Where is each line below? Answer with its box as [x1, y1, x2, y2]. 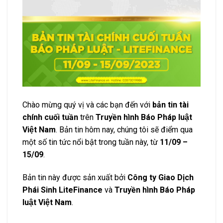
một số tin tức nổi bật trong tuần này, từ [22, 137, 160, 147]
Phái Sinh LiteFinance [22, 185, 103, 195]
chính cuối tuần [22, 112, 78, 122]
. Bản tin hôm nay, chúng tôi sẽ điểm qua [56, 125, 193, 135]
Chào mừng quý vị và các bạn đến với [22, 100, 152, 110]
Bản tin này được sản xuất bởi [22, 172, 127, 182]
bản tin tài [152, 100, 189, 110]
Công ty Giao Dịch [127, 172, 194, 182]
